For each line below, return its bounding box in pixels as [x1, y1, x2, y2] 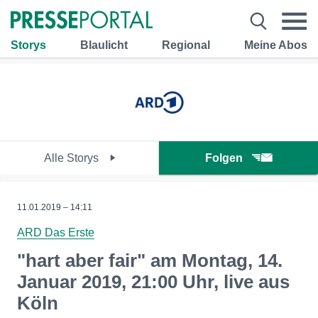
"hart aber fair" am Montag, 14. [17, 250, 283, 271]
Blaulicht [80, 38, 128, 51]
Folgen [205, 152, 243, 164]
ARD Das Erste [17, 226, 94, 238]
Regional [162, 38, 210, 51]
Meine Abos [244, 38, 307, 51]
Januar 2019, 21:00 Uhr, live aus [17, 271, 290, 292]
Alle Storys [43, 152, 102, 164]
